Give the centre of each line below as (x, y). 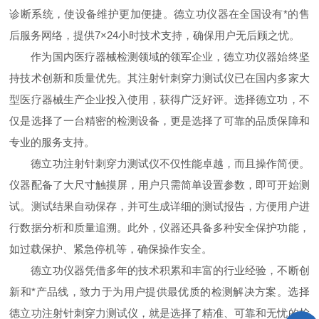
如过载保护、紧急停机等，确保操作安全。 (111, 249)
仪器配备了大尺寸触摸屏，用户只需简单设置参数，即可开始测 (159, 185)
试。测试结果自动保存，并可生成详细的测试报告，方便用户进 (159, 206)
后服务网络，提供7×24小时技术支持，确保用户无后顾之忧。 (155, 35)
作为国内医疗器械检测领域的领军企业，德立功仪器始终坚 (170, 57)
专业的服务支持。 (52, 142)
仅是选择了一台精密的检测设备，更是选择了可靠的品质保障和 (159, 121)
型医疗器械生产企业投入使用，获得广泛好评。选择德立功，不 (159, 99)
